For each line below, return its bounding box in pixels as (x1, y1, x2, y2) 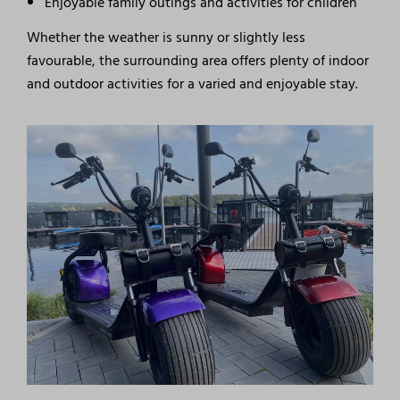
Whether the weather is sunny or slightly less (27, 26, 306, 50)
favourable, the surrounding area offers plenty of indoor (27, 49, 370, 73)
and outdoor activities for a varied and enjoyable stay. (27, 72, 359, 96)
